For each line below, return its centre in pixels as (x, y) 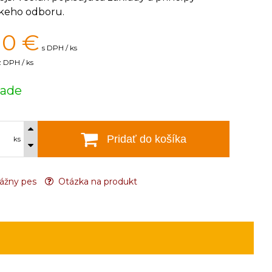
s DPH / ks (59, 48)
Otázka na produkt (97, 182)
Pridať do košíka (147, 139)
